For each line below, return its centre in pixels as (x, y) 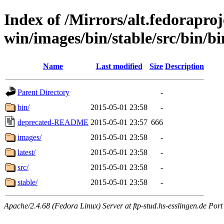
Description (184, 66)
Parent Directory (43, 92)
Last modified (119, 66)
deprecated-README (53, 122)
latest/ (26, 152)
